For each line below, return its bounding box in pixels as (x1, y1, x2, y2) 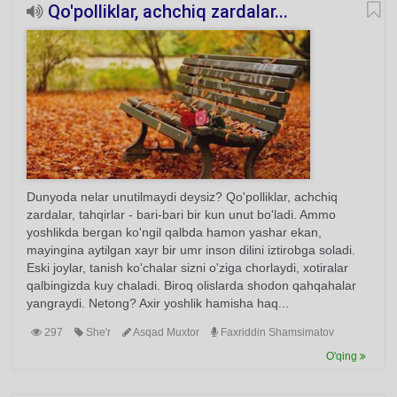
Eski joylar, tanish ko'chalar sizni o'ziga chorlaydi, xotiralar (27, 261, 348, 275)
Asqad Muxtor (131, 326, 199, 339)
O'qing (326, 350, 360, 362)
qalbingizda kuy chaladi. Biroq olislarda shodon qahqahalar (27, 278, 356, 292)
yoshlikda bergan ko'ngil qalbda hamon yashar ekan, (27, 225, 322, 239)
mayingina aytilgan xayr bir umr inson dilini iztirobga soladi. (27, 243, 355, 257)
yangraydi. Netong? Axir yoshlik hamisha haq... (27, 296, 289, 310)
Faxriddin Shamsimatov (218, 326, 334, 339)
